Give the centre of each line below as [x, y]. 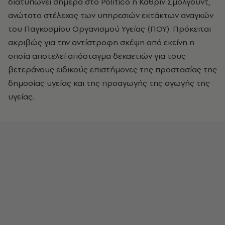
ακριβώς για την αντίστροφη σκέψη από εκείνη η [101, 42]
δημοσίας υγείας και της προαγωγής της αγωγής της [109, 83]
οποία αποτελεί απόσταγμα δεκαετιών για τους [97, 56]
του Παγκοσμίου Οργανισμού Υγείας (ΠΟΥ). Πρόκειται [109, 29]
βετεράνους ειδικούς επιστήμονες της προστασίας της [113, 69]
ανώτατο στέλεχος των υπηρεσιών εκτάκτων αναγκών [111, 15]
